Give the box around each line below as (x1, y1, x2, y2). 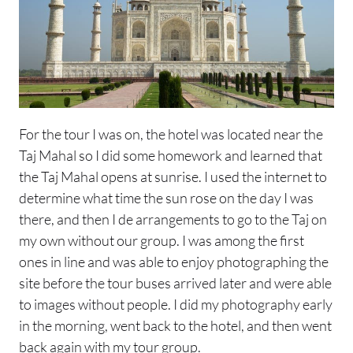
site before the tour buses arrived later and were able (19, 273, 332, 292)
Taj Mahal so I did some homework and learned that (19, 146, 322, 164)
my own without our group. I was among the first (19, 231, 304, 249)
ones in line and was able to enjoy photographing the (19, 252, 329, 270)
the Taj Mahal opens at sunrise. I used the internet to (19, 167, 327, 185)
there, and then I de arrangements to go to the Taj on (19, 210, 327, 228)
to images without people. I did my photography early (19, 295, 333, 313)
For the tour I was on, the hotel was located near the (19, 124, 323, 143)
